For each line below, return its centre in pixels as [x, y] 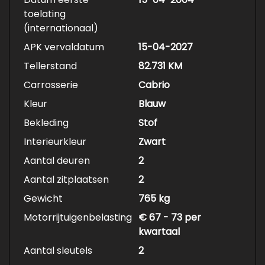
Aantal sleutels [58, 251]
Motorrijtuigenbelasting [78, 218]
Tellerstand [50, 66]
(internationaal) [61, 28]
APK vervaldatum [64, 47]
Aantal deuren [57, 161]
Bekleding [46, 123]
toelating [45, 14]
